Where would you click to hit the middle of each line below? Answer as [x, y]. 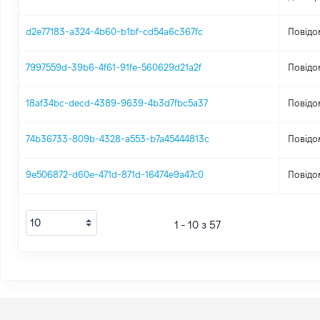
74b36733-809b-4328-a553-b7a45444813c [118, 139]
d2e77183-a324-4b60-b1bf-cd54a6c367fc [115, 31]
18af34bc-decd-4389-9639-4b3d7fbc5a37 [117, 103]
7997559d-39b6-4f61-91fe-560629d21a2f [114, 67]
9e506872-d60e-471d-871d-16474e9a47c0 [115, 174]
